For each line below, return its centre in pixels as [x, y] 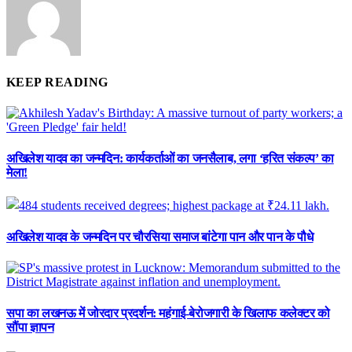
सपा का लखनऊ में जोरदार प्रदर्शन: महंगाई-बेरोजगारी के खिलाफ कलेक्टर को [168, 313]
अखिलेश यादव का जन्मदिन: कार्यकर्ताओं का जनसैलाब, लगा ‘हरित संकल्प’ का [170, 158]
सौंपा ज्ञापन [30, 327]
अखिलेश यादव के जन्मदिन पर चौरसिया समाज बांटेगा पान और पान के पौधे [160, 237]
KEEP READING [57, 82]
